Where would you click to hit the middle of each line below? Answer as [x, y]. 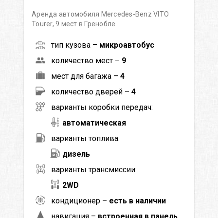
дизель [76, 154]
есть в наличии [137, 200]
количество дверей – [91, 91]
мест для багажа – [86, 76]
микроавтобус [127, 45]
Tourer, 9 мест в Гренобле [74, 24]
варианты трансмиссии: [94, 169]
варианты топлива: [85, 138]
